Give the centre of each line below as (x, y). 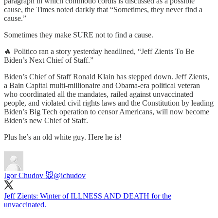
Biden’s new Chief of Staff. (46, 120)
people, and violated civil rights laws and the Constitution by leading (109, 103)
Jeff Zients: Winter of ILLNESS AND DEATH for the (88, 196)
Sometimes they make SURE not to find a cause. (79, 35)
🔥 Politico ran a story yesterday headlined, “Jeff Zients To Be (99, 51)
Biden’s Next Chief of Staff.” (49, 60)
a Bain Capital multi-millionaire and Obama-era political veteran (102, 85)
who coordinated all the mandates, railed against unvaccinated (99, 94)
